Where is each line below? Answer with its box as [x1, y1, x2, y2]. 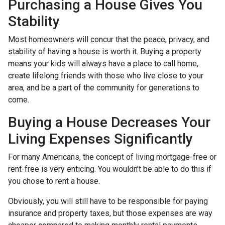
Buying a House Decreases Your [8, 114, 210, 131]
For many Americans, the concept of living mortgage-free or [8, 152, 216, 162]
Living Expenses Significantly [8, 130, 193, 147]
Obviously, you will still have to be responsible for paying [8, 196, 208, 206]
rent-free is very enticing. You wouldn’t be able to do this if [8, 164, 211, 174]
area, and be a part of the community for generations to [8, 82, 199, 92]
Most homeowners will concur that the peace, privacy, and [8, 34, 209, 44]
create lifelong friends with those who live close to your [8, 70, 203, 80]
